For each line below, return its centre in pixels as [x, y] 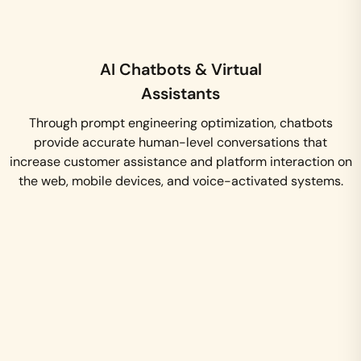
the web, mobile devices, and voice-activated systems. [180, 181]
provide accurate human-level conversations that [180, 143]
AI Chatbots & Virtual [180, 70]
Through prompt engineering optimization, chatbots [180, 123]
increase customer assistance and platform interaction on [180, 162]
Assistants [180, 94]
